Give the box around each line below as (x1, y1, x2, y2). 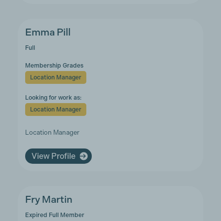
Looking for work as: (25, 94, 81, 101)
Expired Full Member (25, 212, 84, 219)
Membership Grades (25, 62, 83, 69)
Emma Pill (25, 27, 71, 38)
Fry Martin (25, 194, 73, 205)
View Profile (31, 151, 75, 161)
